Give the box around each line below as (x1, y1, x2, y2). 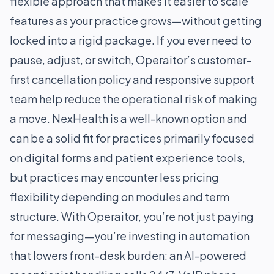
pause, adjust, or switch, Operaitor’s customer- (10, 53, 251, 67)
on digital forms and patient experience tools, (10, 150, 245, 165)
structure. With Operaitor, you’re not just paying (10, 209, 254, 223)
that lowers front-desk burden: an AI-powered (10, 248, 246, 262)
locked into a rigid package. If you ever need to (10, 33, 251, 47)
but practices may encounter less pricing (10, 170, 219, 184)
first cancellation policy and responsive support (10, 72, 254, 86)
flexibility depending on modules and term (10, 190, 229, 204)
